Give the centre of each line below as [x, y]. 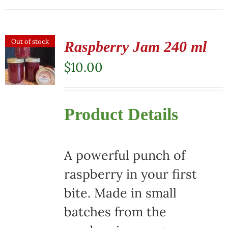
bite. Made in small [120, 193]
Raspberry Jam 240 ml [135, 46]
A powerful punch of [124, 155]
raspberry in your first [130, 174]
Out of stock [30, 41]
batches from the [115, 212]
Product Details [121, 114]
